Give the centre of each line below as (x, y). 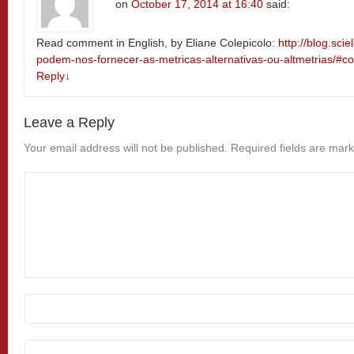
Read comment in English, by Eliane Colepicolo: (157, 42)
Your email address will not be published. (126, 147)
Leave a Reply (69, 122)
